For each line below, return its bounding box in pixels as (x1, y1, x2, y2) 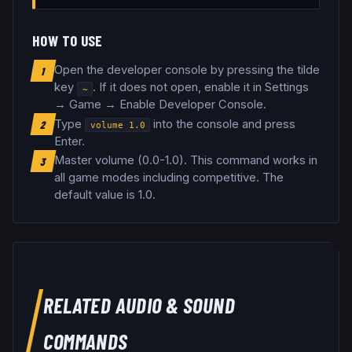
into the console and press (153, 116, 296, 131)
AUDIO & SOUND (115, 292, 235, 318)
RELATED (43, 292, 115, 318)
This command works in (190, 153, 317, 168)
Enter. (54, 134, 85, 148)
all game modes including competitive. (54, 170, 259, 185)
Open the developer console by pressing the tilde (54, 63, 320, 78)
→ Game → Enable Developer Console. (54, 97, 266, 112)
